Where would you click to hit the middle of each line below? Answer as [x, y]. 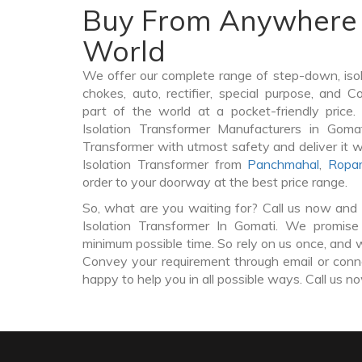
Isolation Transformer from [165, 164]
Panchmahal [284, 164]
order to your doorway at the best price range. [215, 182]
